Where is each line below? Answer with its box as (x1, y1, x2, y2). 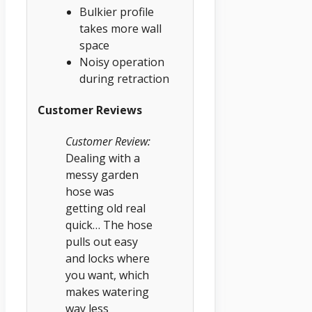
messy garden (65, 167, 139, 183)
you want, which (65, 267, 149, 283)
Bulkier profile (79, 3, 154, 19)
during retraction (79, 70, 169, 86)
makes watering (65, 284, 149, 300)
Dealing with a (65, 150, 140, 166)
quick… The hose (65, 217, 153, 233)
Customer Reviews (38, 102, 142, 118)
